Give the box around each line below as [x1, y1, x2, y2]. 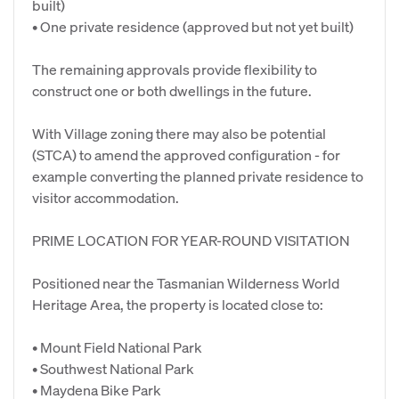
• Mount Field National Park [32, 338, 202, 356]
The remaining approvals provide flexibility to [32, 60, 317, 78]
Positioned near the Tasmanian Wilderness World [32, 273, 339, 292]
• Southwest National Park [32, 359, 194, 378]
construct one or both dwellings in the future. [32, 81, 312, 100]
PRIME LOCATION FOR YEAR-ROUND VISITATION [32, 231, 350, 249]
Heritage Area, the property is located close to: [32, 295, 323, 313]
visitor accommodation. [32, 188, 179, 207]
